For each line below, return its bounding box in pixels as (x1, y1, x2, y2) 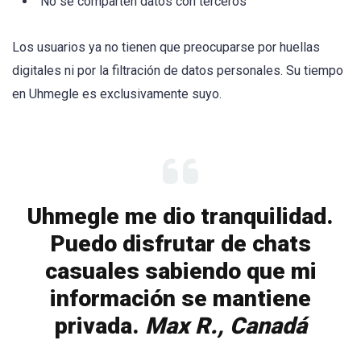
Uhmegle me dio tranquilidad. (27, 202, 334, 230)
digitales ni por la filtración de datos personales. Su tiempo (12, 62, 343, 78)
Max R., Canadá (144, 312, 307, 339)
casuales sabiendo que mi (44, 257, 317, 284)
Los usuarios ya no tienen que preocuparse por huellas (12, 39, 320, 55)
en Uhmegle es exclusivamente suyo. (12, 85, 222, 102)
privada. (54, 312, 145, 339)
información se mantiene (50, 284, 311, 312)
